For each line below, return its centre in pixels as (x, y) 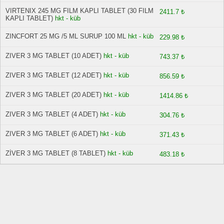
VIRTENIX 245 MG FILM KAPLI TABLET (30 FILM (79, 11)
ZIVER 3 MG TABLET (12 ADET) (53, 75)
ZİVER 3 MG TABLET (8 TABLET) (55, 153)
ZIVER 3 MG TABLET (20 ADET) (53, 95)
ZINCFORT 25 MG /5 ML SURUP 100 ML (66, 36)
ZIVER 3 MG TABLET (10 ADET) (53, 56)
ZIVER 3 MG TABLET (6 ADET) (52, 134)
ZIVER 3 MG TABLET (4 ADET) (52, 114)
